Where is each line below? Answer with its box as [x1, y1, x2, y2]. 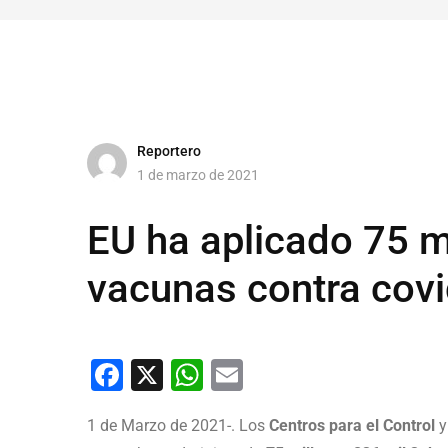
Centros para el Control [265, 416, 435, 435]
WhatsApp [203, 356, 350, 394]
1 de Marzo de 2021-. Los [87, 416, 265, 435]
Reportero [137, 142, 201, 159]
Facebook [123, 356, 261, 394]
